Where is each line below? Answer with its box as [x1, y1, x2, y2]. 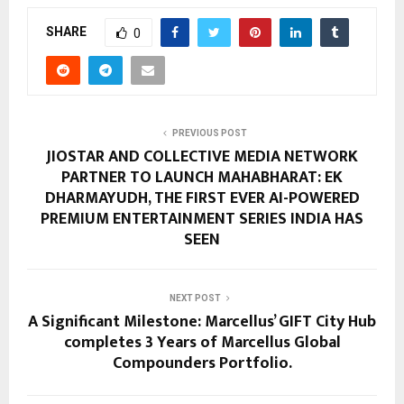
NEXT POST [169, 293, 221, 304]
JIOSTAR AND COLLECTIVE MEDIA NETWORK [46, 143, 358, 171]
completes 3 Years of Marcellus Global [63, 329, 341, 357]
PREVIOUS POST [171, 128, 247, 139]
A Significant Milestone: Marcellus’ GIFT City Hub [28, 308, 376, 336]
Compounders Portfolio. [112, 350, 292, 378]
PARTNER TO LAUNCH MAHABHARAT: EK [61, 164, 343, 192]
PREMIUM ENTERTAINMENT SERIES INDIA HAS [41, 206, 363, 234]
